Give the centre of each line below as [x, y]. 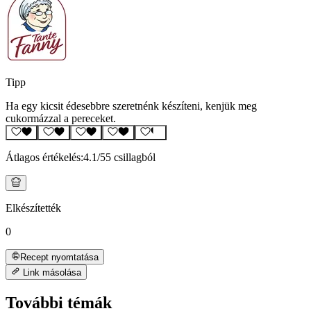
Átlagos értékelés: [44, 158]
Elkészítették [33, 208]
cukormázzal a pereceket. [61, 118]
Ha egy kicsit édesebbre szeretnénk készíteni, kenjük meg [131, 106]
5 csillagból [131, 158]
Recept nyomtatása [60, 257]
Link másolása [51, 273]
